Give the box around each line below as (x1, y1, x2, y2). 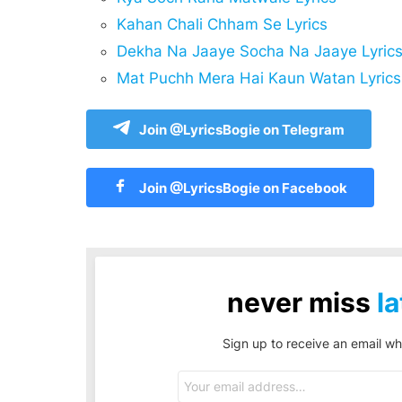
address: (177, 384, 225, 398)
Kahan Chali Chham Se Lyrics (117, 14, 328, 33)
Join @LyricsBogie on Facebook (136, 179, 347, 197)
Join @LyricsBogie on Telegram (139, 120, 345, 138)
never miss (226, 285, 377, 319)
